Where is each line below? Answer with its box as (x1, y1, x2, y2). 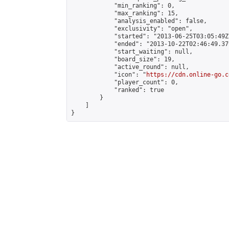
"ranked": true (71, 86, 164, 94)
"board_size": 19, (71, 56, 175, 63)
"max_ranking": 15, (71, 10, 178, 17)
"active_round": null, (71, 63, 189, 71)
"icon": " (71, 71, 146, 78)
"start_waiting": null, (71, 48, 193, 55)
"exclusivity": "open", (71, 25, 193, 32)
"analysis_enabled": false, (71, 17, 207, 25)
